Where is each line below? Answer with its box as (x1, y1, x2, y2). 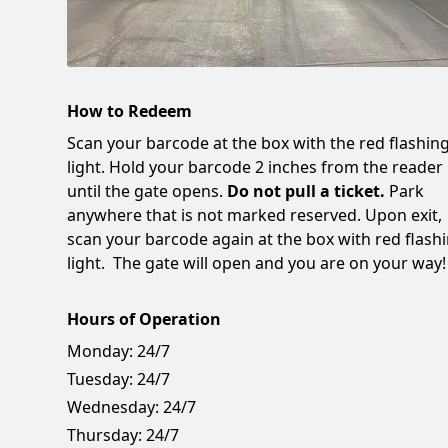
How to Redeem (67, 100, 193, 123)
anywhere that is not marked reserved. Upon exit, (67, 204, 443, 227)
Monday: (67, 340, 134, 363)
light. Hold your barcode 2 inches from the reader (67, 156, 444, 179)
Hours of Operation (67, 308, 222, 331)
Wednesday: (67, 396, 160, 419)
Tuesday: (67, 368, 134, 391)
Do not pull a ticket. (227, 180, 386, 203)
